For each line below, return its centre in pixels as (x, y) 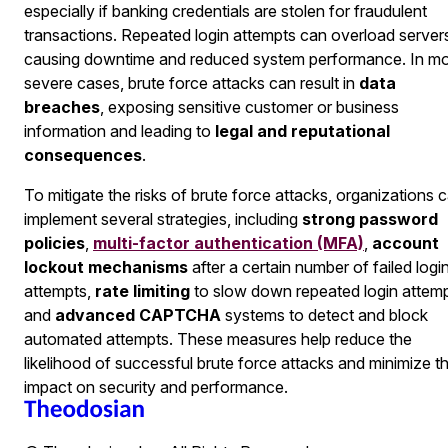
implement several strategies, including (163, 218)
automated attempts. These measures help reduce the (218, 338)
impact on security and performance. (156, 386)
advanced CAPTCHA (138, 314)
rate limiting (142, 290)
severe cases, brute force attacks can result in (191, 82)
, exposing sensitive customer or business (249, 106)
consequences (83, 154)
